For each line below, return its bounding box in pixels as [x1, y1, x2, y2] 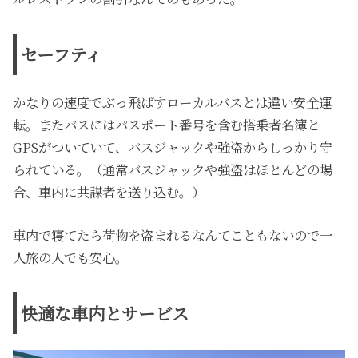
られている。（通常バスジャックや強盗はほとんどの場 [13, 159, 333, 179]
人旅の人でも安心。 [13, 248, 129, 268]
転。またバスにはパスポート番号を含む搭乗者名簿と [13, 114, 320, 134]
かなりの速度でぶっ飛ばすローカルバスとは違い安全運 [13, 92, 332, 112]
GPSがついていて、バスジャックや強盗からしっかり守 [13, 137, 333, 157]
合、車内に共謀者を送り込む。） [13, 181, 205, 201]
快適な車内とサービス [21, 300, 189, 326]
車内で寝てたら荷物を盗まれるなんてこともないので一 [13, 225, 333, 245]
